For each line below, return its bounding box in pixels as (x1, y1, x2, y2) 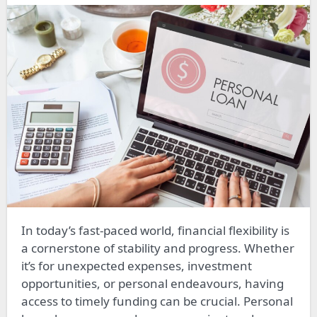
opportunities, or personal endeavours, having (21, 275, 284, 292)
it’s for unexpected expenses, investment (21, 257, 252, 274)
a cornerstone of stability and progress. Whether (21, 239, 294, 256)
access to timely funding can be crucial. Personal (21, 292, 293, 309)
